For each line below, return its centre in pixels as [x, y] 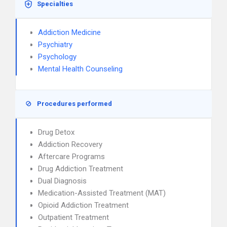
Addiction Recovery [70, 144]
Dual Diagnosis [62, 181]
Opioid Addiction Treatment [83, 205]
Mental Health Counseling [80, 69]
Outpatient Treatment [73, 217]
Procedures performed [74, 104]
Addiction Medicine [69, 32]
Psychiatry [55, 45]
